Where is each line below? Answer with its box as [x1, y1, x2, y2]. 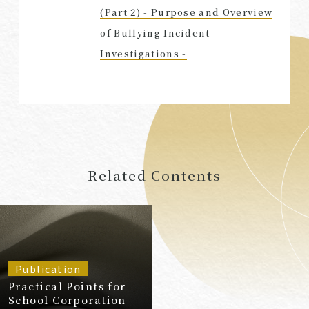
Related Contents [88, 165, 221, 184]
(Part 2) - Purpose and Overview [100, 5, 273, 19]
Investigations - [100, 46, 187, 60]
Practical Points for [8, 279, 126, 294]
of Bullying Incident [100, 26, 210, 39]
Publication [15, 261, 81, 277]
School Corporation [8, 292, 126, 308]
